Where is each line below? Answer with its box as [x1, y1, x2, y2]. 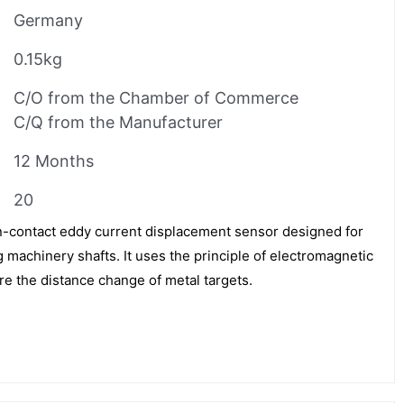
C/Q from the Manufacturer [14, 112, 223, 132]
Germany [14, 10, 83, 30]
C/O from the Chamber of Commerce [14, 87, 298, 107]
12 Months [14, 151, 94, 170]
